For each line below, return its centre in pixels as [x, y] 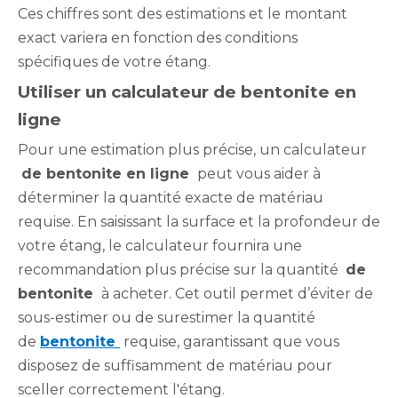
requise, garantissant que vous [230, 342]
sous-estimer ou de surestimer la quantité [167, 318]
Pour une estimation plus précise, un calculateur [192, 150]
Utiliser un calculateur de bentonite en [187, 92]
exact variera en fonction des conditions [158, 38]
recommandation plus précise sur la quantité [182, 270]
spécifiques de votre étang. [114, 62]
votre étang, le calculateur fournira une [160, 246]
